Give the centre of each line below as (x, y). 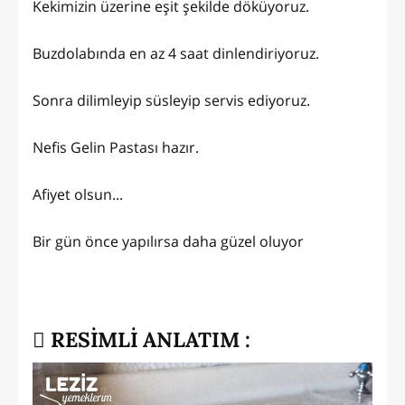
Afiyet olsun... (78, 194)
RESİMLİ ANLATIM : (148, 339)
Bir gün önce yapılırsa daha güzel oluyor (170, 241)
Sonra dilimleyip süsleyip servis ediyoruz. (173, 100)
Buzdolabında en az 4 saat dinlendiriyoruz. (178, 53)
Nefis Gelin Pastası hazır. (116, 147)
